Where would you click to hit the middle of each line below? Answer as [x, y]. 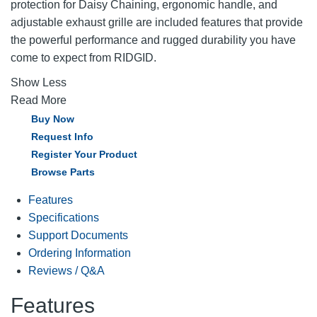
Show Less [39, 82]
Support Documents [78, 235]
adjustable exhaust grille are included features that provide [157, 22]
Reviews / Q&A [67, 270]
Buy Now [53, 119]
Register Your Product [84, 154]
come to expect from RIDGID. [83, 57]
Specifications [64, 217]
